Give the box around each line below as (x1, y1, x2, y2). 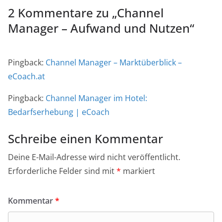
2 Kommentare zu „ (8, 4, 117, 21)
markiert (121, 166, 155, 177)
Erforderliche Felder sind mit (8, 166, 116, 177)
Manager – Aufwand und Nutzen (8, 20, 190, 37)
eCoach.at (8, 71, 45, 82)
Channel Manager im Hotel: (46, 93, 147, 104)
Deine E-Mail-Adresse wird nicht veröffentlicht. (8, 152, 180, 163)
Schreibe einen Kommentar (8, 130, 163, 147)
